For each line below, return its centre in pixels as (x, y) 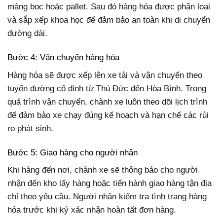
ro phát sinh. (30, 128)
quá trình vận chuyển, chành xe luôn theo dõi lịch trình (107, 102)
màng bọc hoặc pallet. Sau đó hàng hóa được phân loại (109, 7)
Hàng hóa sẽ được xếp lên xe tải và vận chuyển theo (105, 75)
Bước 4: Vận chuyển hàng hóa (63, 58)
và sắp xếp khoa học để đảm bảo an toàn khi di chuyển (109, 20)
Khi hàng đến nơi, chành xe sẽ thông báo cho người (103, 170)
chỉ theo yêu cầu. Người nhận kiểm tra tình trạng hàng (107, 197)
